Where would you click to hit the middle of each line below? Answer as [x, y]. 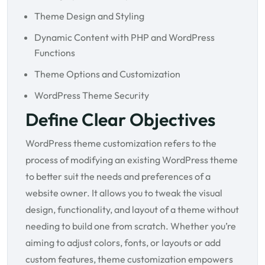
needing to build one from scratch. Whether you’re [131, 226]
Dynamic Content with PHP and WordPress [125, 38]
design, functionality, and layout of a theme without [132, 210]
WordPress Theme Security [92, 96]
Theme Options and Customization [107, 74]
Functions [55, 53]
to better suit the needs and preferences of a [118, 177]
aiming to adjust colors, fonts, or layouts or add [123, 243]
